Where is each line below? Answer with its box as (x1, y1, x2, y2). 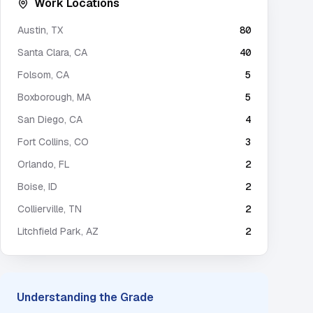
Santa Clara (17, 46, 69, 59)
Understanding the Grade (17, 290, 154, 305)
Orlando (17, 158, 54, 170)
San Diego (17, 113, 64, 126)
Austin (17, 24, 46, 36)
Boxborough (17, 91, 72, 103)
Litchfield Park (17, 225, 81, 238)
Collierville (17, 203, 64, 215)
